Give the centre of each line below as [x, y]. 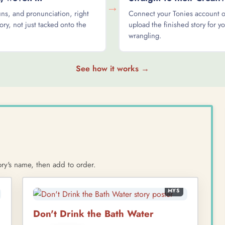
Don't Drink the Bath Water [93, 213]
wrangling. [145, 35]
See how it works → [113, 68]
